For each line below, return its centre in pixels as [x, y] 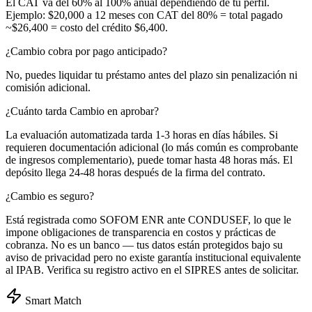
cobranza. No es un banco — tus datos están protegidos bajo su [144, 245]
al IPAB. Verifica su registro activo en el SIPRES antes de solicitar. [152, 270]
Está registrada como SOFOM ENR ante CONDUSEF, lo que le [148, 220]
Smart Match [53, 301]
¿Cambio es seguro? [50, 196]
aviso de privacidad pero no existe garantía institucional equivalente [153, 258]
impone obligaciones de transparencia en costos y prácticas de [141, 233]
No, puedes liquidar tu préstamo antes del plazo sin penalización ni [151, 75]
